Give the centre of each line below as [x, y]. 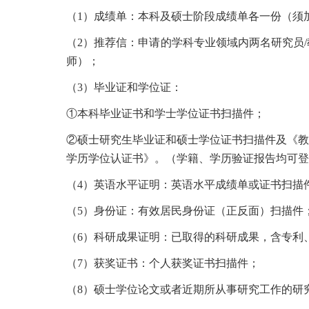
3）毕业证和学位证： [130, 87]
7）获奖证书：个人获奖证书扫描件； [168, 263]
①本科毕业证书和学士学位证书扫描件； [166, 113]
